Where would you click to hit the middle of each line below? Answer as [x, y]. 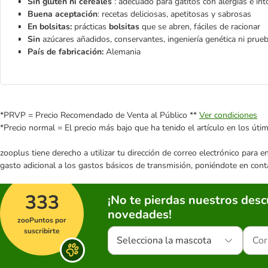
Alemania [123, 52]
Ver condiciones [228, 115]
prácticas [90, 27]
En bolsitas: [50, 27]
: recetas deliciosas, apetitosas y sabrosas [174, 14]
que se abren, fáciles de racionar [200, 27]
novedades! [140, 214]
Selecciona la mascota [164, 240]
